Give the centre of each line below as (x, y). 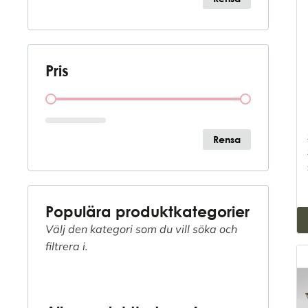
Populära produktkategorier (147, 211)
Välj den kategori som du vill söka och (141, 229)
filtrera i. (67, 246)
